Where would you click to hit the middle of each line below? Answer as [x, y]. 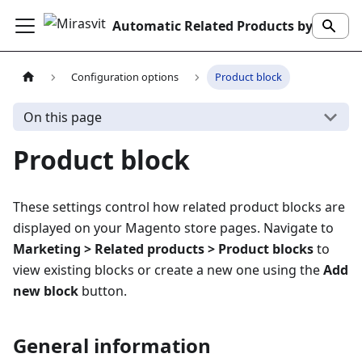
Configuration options [125, 77]
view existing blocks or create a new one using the [168, 270]
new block [46, 291]
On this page [62, 117]
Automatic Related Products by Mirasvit [322, 25]
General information [112, 345]
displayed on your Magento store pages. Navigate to [173, 228]
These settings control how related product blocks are [179, 207]
